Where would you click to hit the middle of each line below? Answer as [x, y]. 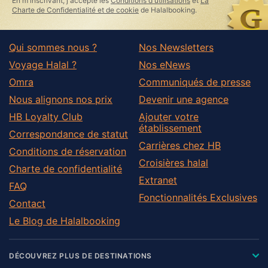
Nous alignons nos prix [61, 99]
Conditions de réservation [68, 151]
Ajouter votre [169, 116]
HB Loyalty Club [46, 116]
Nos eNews [165, 64]
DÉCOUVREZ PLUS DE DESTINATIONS [80, 255]
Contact [27, 203]
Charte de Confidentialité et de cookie [75, 10]
